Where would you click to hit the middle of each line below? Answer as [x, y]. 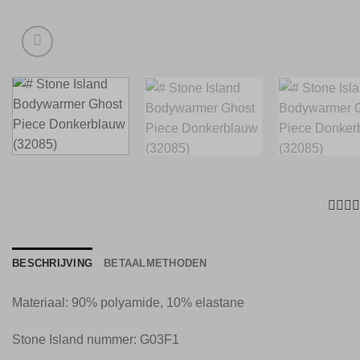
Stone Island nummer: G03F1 [96, 339]
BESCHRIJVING [53, 263]
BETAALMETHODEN [155, 263]
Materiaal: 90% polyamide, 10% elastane [128, 302]
